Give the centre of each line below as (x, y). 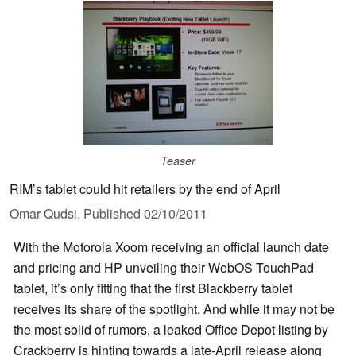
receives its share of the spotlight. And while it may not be (174, 309)
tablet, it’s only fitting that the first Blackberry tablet (153, 288)
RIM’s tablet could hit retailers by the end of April (145, 189)
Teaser (178, 161)
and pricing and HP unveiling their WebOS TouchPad (164, 268)
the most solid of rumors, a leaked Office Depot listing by (171, 330)
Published (114, 214)
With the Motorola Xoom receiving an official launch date (171, 247)
